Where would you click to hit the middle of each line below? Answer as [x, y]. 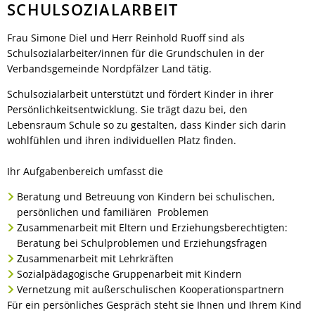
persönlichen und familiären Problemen [113, 212]
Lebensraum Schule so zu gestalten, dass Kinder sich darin [147, 125]
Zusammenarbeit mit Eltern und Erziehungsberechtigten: [152, 227]
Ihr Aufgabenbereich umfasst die [85, 171]
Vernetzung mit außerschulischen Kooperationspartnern [152, 289]
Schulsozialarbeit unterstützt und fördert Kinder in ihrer [140, 94]
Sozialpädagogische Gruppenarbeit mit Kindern [129, 274]
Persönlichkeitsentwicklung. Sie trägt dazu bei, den [127, 109]
